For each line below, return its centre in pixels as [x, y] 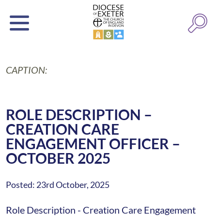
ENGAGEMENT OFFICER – [93, 143]
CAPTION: [26, 70]
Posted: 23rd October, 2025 [58, 185]
